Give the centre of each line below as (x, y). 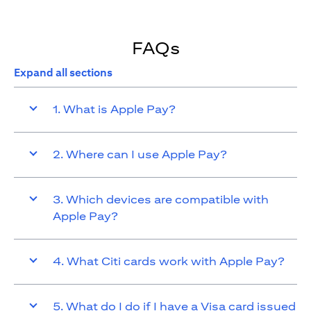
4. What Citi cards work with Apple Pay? (169, 261)
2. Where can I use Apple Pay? (140, 154)
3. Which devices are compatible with (161, 200)
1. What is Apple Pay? (114, 109)
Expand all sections (63, 73)
